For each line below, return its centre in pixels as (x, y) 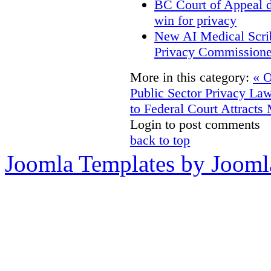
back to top (160, 140)
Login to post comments (195, 125)
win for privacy (195, 21)
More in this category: (190, 77)
